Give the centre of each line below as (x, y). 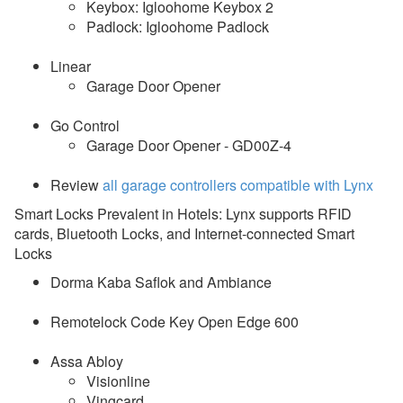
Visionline (118, 381)
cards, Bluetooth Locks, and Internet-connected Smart (184, 233)
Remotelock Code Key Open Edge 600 (175, 321)
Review (76, 184)
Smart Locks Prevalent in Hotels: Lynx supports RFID (183, 213)
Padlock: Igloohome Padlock (178, 26)
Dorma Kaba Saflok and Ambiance (161, 282)
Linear (71, 66)
